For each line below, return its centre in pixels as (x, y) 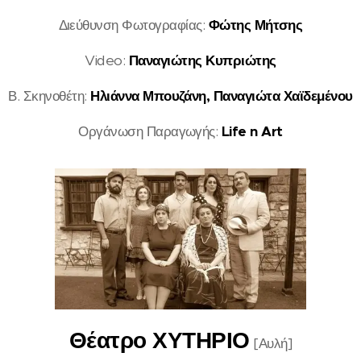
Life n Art (252, 131)
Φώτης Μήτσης (255, 25)
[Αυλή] (271, 344)
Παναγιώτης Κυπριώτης (202, 60)
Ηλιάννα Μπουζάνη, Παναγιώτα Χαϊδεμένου (222, 95)
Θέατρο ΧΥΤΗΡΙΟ (159, 341)
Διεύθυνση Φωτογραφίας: (132, 25)
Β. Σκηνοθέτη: (50, 95)
